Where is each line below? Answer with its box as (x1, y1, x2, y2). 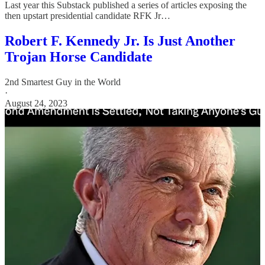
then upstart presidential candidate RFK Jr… (5, 10, 170, 21)
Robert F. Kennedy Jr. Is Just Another (5, 33, 235, 49)
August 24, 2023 (5, 98, 67, 108)
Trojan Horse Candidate (5, 49, 153, 64)
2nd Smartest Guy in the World (5, 76, 121, 87)
